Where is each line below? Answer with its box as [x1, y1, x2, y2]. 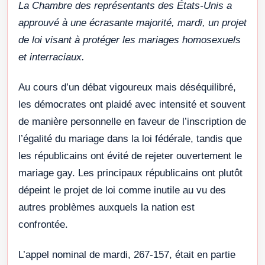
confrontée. [18, 219, 68, 231]
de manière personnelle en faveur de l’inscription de [18, 116, 246, 128]
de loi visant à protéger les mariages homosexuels [18, 34, 241, 46]
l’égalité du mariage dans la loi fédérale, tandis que [18, 133, 242, 145]
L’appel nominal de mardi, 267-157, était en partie [18, 249, 235, 261]
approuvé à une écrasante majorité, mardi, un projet [18, 17, 247, 29]
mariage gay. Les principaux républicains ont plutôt [18, 167, 243, 179]
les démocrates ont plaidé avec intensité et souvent [18, 99, 245, 111]
